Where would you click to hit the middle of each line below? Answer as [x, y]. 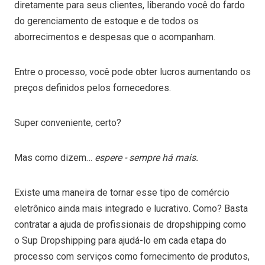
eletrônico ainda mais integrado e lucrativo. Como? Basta [131, 208]
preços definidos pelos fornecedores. [93, 88]
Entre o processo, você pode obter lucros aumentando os [132, 72]
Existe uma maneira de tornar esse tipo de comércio [122, 192]
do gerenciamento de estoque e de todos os [106, 21]
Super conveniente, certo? [69, 122]
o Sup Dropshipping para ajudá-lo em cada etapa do [120, 240]
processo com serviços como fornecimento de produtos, [132, 256]
